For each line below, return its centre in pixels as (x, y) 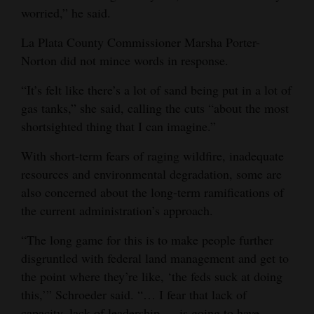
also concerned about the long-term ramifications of (152, 192)
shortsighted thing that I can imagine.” (118, 126)
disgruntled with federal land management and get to (155, 258)
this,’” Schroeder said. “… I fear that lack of (134, 294)
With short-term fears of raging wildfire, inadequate (152, 155)
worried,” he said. (66, 12)
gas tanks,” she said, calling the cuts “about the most (155, 108)
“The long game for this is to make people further (147, 239)
